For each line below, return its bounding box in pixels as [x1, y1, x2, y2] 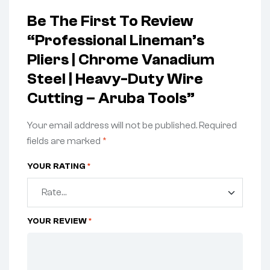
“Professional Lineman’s [27, 31, 204, 49]
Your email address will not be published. [27, 119, 197, 131]
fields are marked [27, 135, 102, 146]
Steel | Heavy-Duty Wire [27, 69, 203, 88]
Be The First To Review [27, 11, 193, 30]
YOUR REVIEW [27, 216, 89, 226]
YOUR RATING [27, 162, 87, 172]
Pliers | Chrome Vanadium [27, 50, 215, 69]
